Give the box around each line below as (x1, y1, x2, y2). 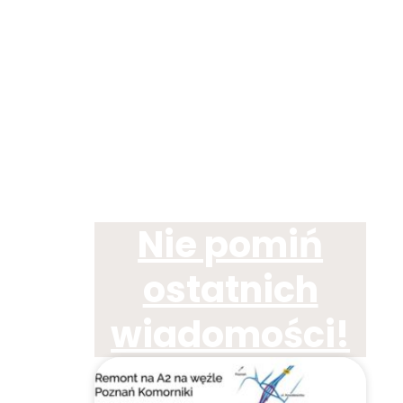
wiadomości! (111, 309, 351, 361)
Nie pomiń (138, 219, 324, 271)
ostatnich (142, 264, 318, 316)
